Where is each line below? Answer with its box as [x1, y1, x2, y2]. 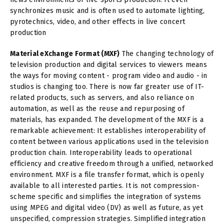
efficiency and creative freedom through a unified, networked [10, 159, 213, 168]
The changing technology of [121, 49, 214, 58]
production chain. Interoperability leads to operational [10, 148, 192, 157]
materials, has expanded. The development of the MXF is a [10, 115, 203, 124]
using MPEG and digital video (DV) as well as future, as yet [10, 203, 203, 212]
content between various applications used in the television [10, 137, 208, 146]
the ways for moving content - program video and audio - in [10, 71, 207, 80]
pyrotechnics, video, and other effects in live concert [10, 17, 185, 26]
